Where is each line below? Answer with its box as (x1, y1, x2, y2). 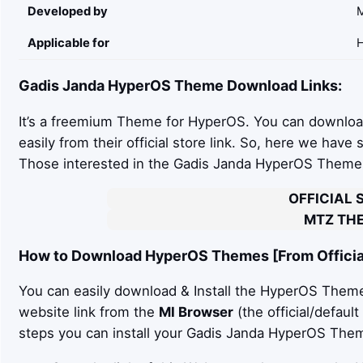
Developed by (27, 3, 108, 19)
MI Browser (158, 304, 233, 321)
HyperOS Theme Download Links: (104, 76, 342, 94)
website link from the (18, 304, 159, 321)
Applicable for (27, 35, 109, 50)
